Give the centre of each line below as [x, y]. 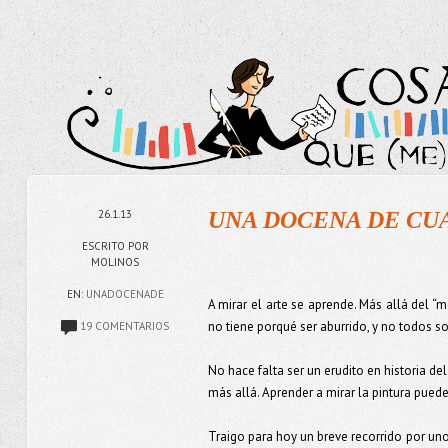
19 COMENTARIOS [125, 326]
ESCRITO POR [115, 246]
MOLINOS [115, 262]
